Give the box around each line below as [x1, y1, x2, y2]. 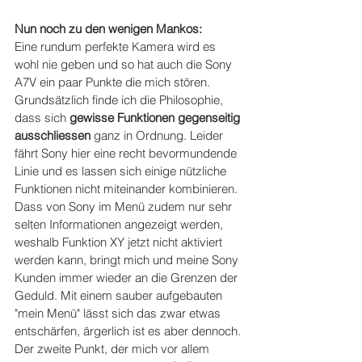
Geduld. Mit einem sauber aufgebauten [15, 288, 225, 304]
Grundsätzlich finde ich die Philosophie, [15, 92, 226, 108]
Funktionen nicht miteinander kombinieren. [15, 181, 241, 197]
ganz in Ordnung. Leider [90, 128, 226, 144]
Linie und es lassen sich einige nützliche [15, 163, 229, 179]
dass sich [15, 110, 69, 126]
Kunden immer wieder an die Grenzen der [15, 270, 241, 286]
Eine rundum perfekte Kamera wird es [15, 39, 219, 55]
